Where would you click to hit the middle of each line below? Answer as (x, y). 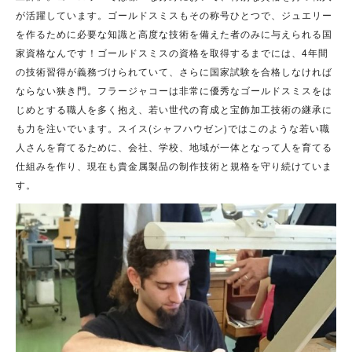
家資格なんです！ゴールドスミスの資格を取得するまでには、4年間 (172, 53)
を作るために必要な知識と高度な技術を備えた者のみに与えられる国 (174, 34)
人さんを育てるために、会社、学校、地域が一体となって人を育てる (174, 147)
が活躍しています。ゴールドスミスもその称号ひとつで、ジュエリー (174, 15)
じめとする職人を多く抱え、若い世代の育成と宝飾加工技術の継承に (174, 109)
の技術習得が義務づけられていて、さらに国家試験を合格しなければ (174, 71)
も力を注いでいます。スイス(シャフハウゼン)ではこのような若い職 (173, 128)
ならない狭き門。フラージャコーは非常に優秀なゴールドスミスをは (174, 90)
